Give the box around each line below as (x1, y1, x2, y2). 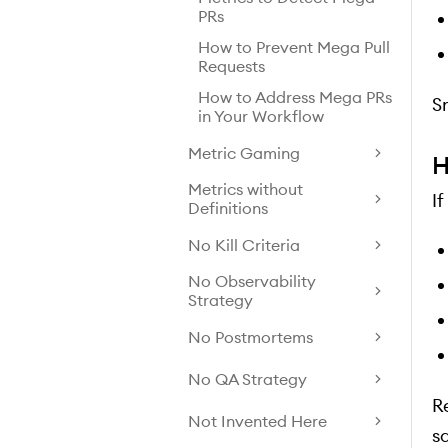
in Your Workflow (198, 106, 324, 126)
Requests (198, 56, 265, 76)
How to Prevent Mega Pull (198, 37, 390, 57)
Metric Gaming (188, 142, 300, 163)
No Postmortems (188, 326, 313, 347)
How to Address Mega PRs (198, 87, 392, 107)
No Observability (188, 271, 316, 291)
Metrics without (188, 179, 303, 199)
